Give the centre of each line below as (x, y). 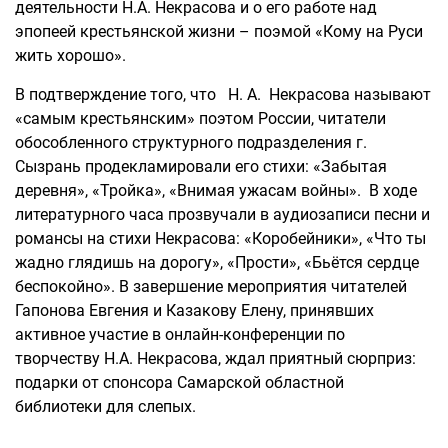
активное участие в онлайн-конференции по (180, 334)
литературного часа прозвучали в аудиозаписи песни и (222, 214)
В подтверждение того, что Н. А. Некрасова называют (223, 94)
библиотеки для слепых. (105, 406)
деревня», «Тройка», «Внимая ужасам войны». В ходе (216, 190)
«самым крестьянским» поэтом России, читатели (200, 118)
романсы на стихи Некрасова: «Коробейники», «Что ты (220, 238)
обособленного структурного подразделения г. (191, 142)
